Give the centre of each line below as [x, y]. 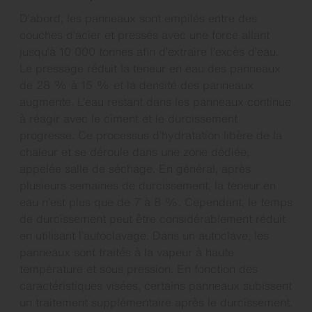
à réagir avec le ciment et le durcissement [128, 118]
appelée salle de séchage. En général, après [135, 168]
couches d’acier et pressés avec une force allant [145, 34]
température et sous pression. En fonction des [139, 268]
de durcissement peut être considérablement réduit [153, 218]
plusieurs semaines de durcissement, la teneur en [148, 185]
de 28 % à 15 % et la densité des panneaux [136, 85]
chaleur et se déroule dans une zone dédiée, [134, 151]
